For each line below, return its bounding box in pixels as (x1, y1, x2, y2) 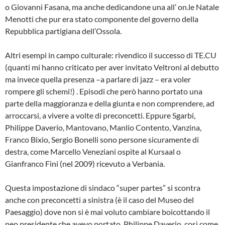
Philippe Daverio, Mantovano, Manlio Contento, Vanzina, (5, 123, 201, 133)
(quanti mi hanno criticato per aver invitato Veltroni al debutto (5, 62, 219, 72)
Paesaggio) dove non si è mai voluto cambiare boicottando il (5, 207, 210, 217)
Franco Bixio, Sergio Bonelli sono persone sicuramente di (5, 135, 199, 145)
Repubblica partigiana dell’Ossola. (5, 26, 122, 36)
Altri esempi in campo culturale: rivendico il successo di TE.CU (5, 50, 216, 60)
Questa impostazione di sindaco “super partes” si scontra (5, 183, 200, 193)
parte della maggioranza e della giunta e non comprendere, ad (5, 98, 214, 108)
